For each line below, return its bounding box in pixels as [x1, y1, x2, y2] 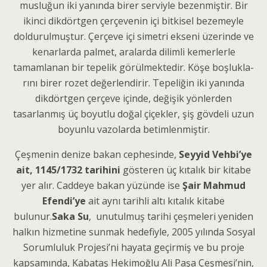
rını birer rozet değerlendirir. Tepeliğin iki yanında [23, 76, 244, 89]
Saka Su [52, 209, 89, 223]
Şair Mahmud [182, 178, 246, 192]
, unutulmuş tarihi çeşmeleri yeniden [89, 209, 253, 223]
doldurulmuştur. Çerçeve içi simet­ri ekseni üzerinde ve [13, 29, 254, 43]
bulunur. [14, 209, 52, 223]
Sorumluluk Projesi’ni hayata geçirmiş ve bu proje [23, 240, 244, 254]
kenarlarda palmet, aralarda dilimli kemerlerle [32, 45, 235, 58]
